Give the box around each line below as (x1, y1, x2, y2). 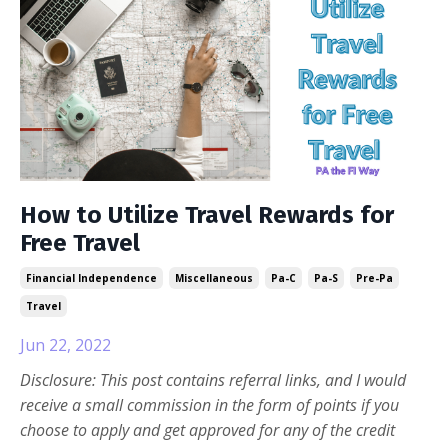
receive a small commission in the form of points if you (20, 393, 399, 416)
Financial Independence (26, 270, 157, 285)
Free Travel (20, 228, 140, 257)
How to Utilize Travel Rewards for (20, 200, 394, 229)
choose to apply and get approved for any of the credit (20, 418, 395, 441)
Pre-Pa (356, 270, 393, 285)
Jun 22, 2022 (20, 333, 111, 356)
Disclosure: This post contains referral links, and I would (20, 368, 406, 391)
